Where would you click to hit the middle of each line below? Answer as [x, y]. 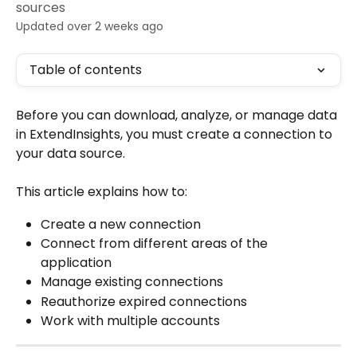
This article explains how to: [102, 192]
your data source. [71, 153]
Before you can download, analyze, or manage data [178, 115]
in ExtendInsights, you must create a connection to [176, 134]
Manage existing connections [132, 282]
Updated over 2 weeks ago [90, 26]
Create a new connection [121, 224]
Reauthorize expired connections [144, 301]
